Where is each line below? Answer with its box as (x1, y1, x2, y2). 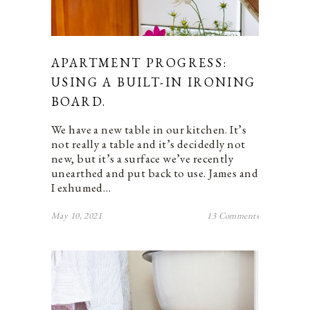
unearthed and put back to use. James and (51, 165, 258, 181)
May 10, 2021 (51, 209, 102, 221)
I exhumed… (51, 179, 111, 195)
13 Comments (207, 209, 259, 221)
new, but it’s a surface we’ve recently (51, 150, 234, 166)
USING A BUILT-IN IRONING (51, 73, 256, 90)
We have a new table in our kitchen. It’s (51, 121, 247, 137)
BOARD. (51, 93, 107, 109)
